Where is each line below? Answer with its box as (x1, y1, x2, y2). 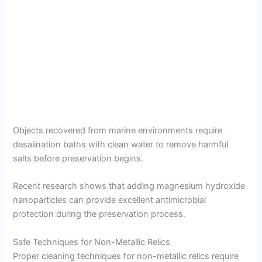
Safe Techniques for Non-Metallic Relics (13, 236, 171, 247)
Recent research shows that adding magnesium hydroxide (13, 181, 246, 192)
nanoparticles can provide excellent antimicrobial (13, 195, 206, 206)
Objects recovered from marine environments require (13, 125, 223, 136)
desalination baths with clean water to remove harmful (13, 139, 229, 150)
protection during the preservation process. (13, 209, 186, 220)
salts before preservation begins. (13, 153, 144, 164)
